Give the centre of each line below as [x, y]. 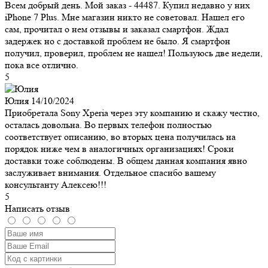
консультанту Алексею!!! [56, 184]
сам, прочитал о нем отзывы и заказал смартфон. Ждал [117, 29]
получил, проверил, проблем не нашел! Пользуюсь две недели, [134, 53]
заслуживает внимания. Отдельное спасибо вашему [110, 172]
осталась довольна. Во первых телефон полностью [108, 124]
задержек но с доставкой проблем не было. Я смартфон [118, 41]
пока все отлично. [42, 65]
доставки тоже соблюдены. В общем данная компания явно [126, 160]
